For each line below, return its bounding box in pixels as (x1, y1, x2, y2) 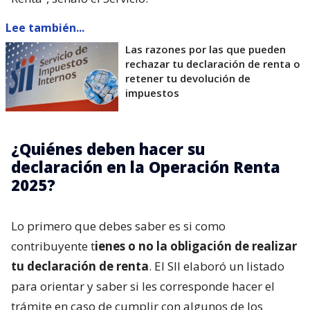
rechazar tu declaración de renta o (125, 56, 300, 71)
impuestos (125, 85, 179, 100)
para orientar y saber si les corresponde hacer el (11, 277, 275, 294)
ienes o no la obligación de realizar (95, 237, 297, 254)
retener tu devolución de (125, 71, 250, 85)
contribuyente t (11, 237, 95, 254)
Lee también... (6, 19, 84, 35)
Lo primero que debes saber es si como (11, 217, 226, 234)
